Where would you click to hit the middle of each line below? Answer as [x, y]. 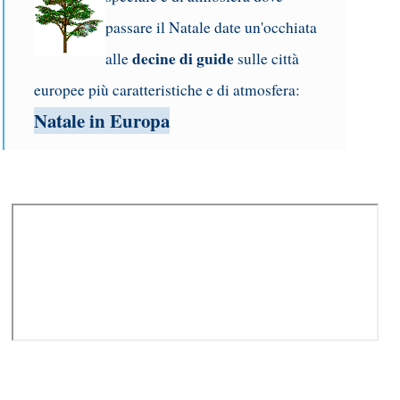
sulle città [267, 59]
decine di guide [183, 59]
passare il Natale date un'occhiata [211, 28]
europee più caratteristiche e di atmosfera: [167, 90]
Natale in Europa [102, 121]
